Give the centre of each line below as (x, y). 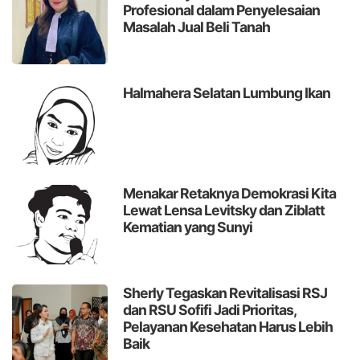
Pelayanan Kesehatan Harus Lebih (228, 327)
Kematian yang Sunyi (188, 227)
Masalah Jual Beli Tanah (197, 27)
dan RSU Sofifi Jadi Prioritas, (210, 310)
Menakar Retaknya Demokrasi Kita (230, 193)
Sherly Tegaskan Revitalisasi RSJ (225, 293)
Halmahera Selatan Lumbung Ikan (227, 93)
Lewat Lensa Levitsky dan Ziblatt (224, 210)
